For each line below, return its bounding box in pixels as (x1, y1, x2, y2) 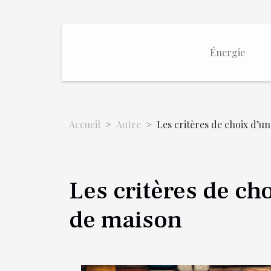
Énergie (209, 46, 245, 59)
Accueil (69, 118, 100, 131)
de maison (69, 204, 182, 235)
